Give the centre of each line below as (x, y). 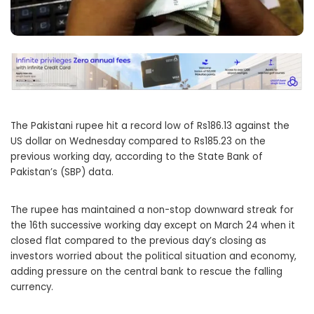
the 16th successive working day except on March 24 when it (153, 225)
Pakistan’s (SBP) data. (62, 172)
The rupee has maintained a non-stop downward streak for (152, 210)
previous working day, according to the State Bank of (137, 156)
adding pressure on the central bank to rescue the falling (146, 271)
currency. (32, 287)
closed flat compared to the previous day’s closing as (138, 240)
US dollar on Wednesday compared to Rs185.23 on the (138, 141)
